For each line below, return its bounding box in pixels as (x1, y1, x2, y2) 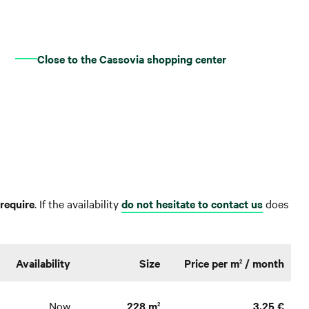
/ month (242, 255, 284, 270)
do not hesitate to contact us (121, 195, 263, 211)
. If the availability (34, 195, 121, 211)
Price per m (184, 255, 239, 270)
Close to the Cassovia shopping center (37, 50, 226, 66)
